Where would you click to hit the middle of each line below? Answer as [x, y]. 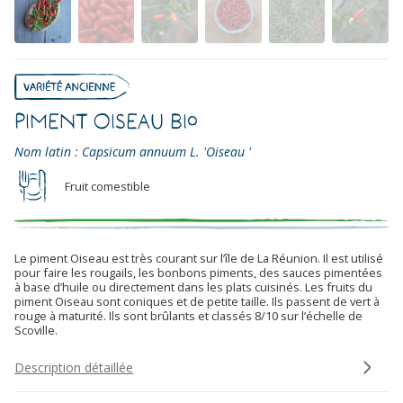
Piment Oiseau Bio [106, 121]
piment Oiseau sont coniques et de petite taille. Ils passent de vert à [197, 301]
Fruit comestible [107, 186]
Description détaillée [74, 367]
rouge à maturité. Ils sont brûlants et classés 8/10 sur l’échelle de [188, 315]
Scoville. [36, 330]
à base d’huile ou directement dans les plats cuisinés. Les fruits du [193, 287]
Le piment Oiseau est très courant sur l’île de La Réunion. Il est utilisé [199, 258]
